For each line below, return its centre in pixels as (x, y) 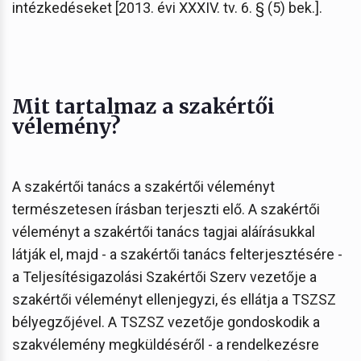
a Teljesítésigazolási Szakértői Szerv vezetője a (164, 276)
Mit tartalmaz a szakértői (143, 106)
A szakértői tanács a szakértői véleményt (143, 186)
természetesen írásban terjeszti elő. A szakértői (166, 209)
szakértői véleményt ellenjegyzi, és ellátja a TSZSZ (174, 299)
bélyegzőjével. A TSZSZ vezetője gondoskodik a (166, 322)
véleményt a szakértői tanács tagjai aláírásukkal (164, 231)
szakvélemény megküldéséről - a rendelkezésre (166, 344)
